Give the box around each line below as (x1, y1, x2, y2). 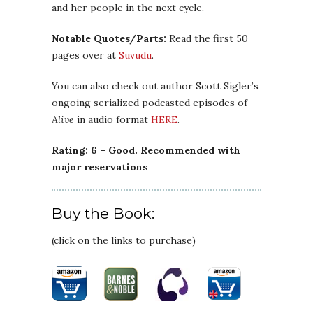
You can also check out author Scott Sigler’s (52, 80, 259, 93)
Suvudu (119, 49, 152, 62)
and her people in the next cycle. (52, 1, 204, 15)
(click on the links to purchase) (52, 234, 196, 247)
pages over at (52, 49, 119, 62)
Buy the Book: (52, 205, 154, 223)
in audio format (74, 113, 151, 126)
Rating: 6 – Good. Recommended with (52, 144, 240, 157)
